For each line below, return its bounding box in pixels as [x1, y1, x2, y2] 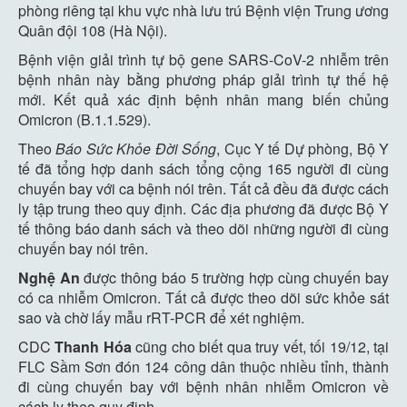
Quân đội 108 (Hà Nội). [18, 20, 167, 41]
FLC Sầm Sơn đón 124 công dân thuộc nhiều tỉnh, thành [18, 356, 389, 377]
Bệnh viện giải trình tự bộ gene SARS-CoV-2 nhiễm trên [18, 49, 389, 70]
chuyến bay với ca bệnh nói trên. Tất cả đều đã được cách [18, 178, 389, 199]
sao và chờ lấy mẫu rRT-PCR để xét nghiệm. [18, 307, 304, 328]
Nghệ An [18, 267, 84, 288]
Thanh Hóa [55, 336, 132, 357]
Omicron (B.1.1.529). [18, 109, 151, 130]
